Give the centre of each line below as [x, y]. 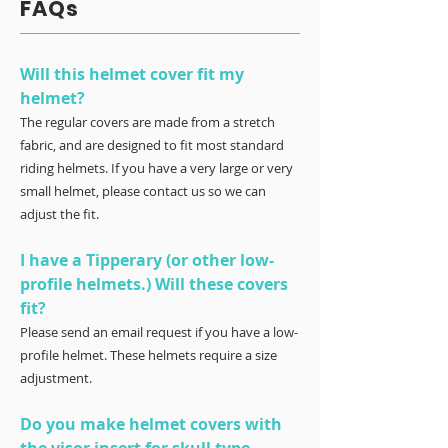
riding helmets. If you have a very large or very [156, 168]
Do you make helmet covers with [151, 424]
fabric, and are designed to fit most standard [152, 145]
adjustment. [56, 378]
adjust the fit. [59, 214]
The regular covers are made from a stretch [147, 122]
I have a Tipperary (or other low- [147, 260]
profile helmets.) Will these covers [154, 284]
